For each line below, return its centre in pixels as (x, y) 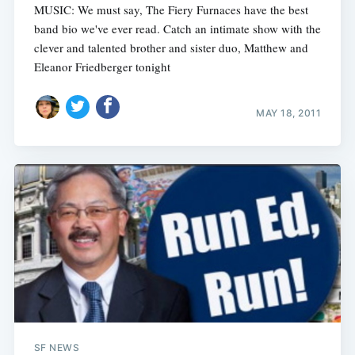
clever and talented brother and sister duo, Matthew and (171, 47)
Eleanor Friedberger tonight (102, 66)
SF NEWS (57, 347)
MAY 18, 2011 (289, 113)
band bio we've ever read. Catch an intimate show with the (177, 28)
